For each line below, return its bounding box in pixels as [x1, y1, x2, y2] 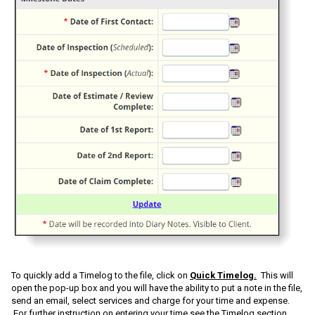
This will [261, 270, 293, 281]
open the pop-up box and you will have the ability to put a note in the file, [11, 283, 302, 294]
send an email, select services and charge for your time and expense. [11, 295, 290, 307]
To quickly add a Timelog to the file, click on [11, 270, 190, 281]
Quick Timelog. [190, 270, 257, 281]
